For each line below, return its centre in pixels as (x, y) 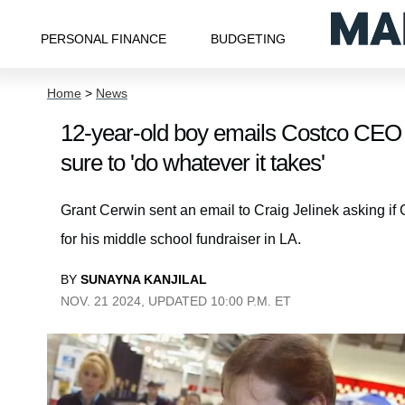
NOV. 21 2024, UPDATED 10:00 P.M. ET (176, 301)
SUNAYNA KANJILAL (144, 279)
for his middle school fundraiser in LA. (181, 239)
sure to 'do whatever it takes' (193, 163)
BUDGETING (249, 38)
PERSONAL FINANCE (103, 38)
